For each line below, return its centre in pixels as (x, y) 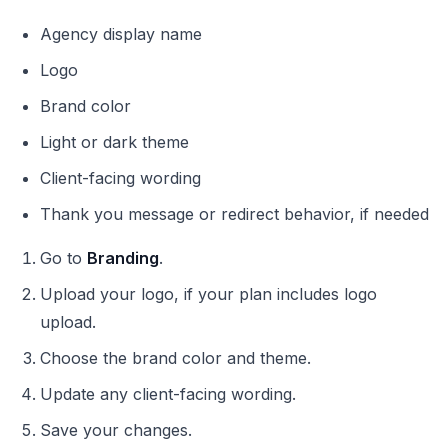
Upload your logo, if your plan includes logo (208, 294)
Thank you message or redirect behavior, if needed (234, 214)
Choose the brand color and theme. (175, 358)
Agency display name (121, 34)
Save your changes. (116, 430)
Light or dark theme (114, 142)
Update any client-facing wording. (168, 394)
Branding (123, 258)
